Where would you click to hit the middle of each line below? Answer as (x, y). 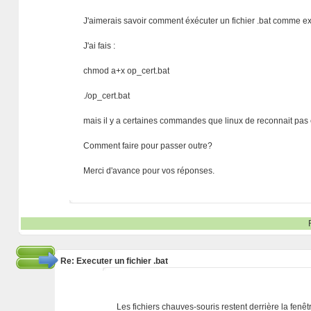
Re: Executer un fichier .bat (114, 261)
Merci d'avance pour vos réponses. (149, 171)
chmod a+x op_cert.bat (127, 71)
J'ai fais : (100, 46)
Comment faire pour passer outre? (148, 146)
